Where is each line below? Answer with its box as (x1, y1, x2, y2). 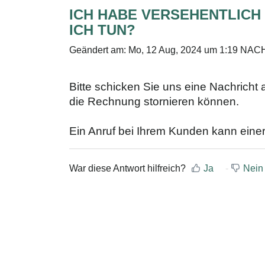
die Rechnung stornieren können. (69, 95, 242, 108)
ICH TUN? (69, 22, 135, 38)
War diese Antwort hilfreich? (69, 163, 186, 173)
